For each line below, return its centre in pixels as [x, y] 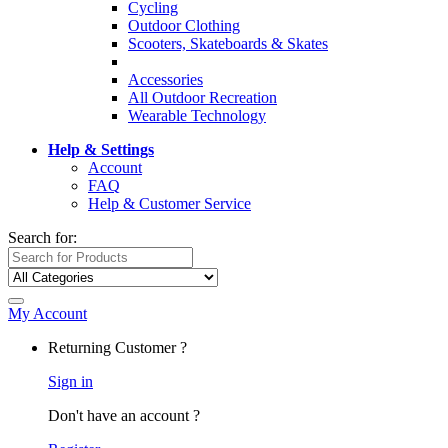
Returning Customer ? [117, 347]
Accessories [165, 79]
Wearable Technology [197, 115]
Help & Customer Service [169, 203]
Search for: [42, 237]
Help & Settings [101, 149]
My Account [47, 313]
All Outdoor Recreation [202, 97]
